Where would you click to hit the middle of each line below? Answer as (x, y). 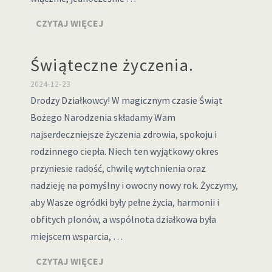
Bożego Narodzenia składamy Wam (103, 117)
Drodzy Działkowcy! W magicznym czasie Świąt (126, 100)
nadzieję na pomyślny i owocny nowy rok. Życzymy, (134, 185)
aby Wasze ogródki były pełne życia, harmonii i (124, 202)
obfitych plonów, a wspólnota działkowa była (123, 219)
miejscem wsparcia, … (76, 236)
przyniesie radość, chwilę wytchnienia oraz (118, 168)
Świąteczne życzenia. (112, 65)
